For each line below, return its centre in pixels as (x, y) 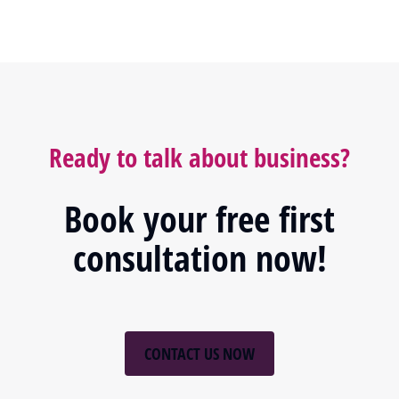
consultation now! (199, 258)
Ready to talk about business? (199, 158)
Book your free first (199, 219)
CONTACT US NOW (199, 354)
